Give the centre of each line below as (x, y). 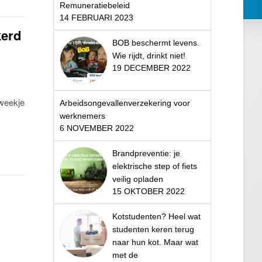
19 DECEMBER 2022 (151, 68)
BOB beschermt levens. (156, 43)
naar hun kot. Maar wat (155, 242)
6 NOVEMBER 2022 (96, 128)
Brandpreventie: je (146, 154)
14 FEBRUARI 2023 (96, 18)
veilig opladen (137, 179)
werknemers (82, 116)
